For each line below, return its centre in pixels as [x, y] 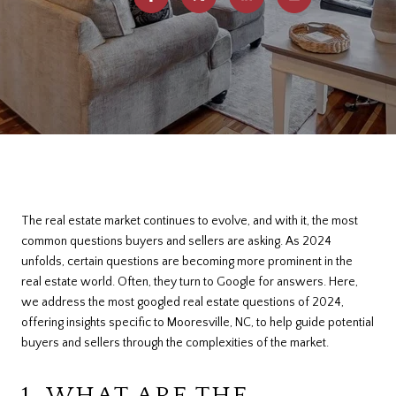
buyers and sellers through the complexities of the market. [175, 343]
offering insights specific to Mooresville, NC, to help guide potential [198, 323]
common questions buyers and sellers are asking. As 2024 [176, 241]
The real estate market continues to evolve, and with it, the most [190, 221]
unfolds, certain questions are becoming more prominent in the [187, 262]
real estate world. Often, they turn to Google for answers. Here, [190, 282]
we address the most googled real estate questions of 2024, [183, 302]
